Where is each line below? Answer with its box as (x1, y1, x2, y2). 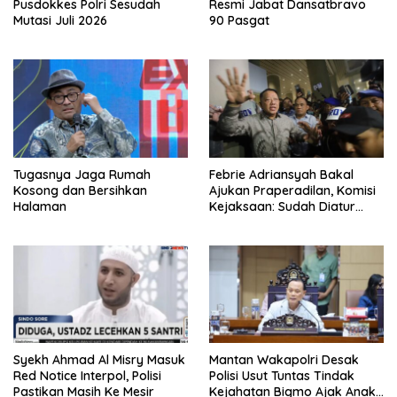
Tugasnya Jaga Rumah (13, 166, 151, 183)
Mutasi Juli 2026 (13, 12, 107, 28)
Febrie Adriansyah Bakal (209, 166, 354, 183)
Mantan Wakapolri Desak (209, 352, 359, 369)
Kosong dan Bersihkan (13, 182, 147, 198)
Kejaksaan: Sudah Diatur (209, 198, 355, 214)
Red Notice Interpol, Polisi (13, 368, 161, 385)
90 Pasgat (209, 12, 269, 28)
